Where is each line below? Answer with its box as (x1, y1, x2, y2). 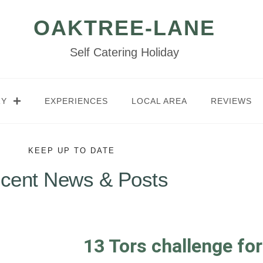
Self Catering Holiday (69, 46, 179, 59)
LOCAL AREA (131, 96, 187, 106)
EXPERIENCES (45, 96, 108, 106)
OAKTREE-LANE (33, 16, 215, 40)
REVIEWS (211, 96, 252, 106)
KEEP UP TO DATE (28, 146, 115, 155)
